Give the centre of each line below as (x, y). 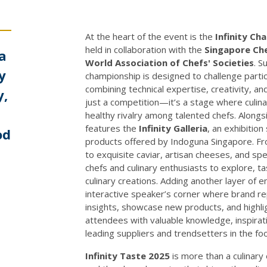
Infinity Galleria (173, 128)
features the (112, 128)
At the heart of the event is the (150, 36)
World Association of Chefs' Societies (169, 62)
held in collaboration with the (145, 49)
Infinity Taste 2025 (127, 255)
